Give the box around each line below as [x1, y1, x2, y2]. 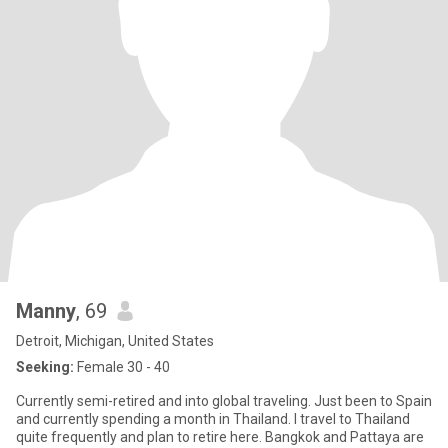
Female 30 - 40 [74, 359, 170, 375]
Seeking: [16, 359, 74, 375]
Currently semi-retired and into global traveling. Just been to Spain [16, 393, 432, 409]
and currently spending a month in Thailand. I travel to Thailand [16, 411, 410, 427]
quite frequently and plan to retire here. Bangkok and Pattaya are [16, 429, 424, 445]
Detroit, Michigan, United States [16, 333, 214, 349]
